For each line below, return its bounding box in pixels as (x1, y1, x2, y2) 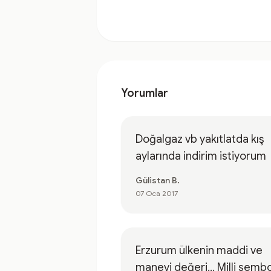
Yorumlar (121, 87, 168, 100)
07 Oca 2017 (135, 189, 178, 198)
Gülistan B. (135, 175, 180, 186)
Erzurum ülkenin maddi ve (135, 244, 263, 257)
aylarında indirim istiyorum (135, 149, 266, 163)
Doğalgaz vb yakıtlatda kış (135, 132, 185, 146)
